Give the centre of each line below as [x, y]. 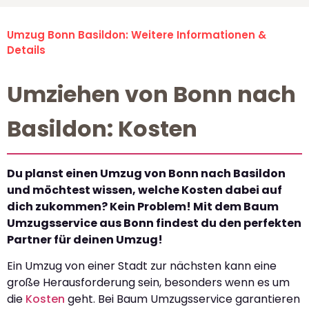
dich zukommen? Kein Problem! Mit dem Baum [143, 207]
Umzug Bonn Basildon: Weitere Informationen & [137, 35]
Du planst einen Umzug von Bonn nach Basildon [146, 174]
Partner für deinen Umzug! [85, 240]
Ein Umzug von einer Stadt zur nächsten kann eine [142, 266]
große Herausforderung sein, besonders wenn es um [148, 283]
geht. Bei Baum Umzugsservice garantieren [182, 299]
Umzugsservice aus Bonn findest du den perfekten [154, 223]
